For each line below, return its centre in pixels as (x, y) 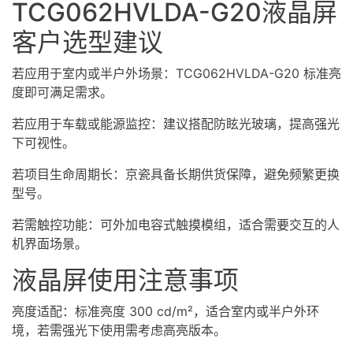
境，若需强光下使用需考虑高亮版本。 (119, 330)
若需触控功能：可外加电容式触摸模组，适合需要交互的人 (176, 224)
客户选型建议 (87, 42)
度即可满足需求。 (62, 92)
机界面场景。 (50, 243)
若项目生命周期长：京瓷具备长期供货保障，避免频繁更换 (176, 174)
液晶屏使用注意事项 (125, 280)
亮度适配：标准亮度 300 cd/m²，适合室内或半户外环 (165, 311)
